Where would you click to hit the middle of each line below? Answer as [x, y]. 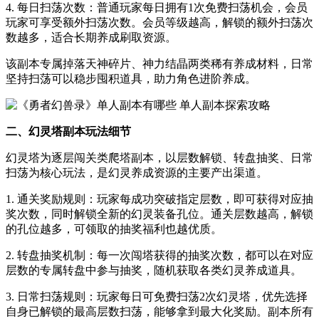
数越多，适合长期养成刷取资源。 [91, 38]
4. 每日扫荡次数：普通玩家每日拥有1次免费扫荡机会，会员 [157, 8]
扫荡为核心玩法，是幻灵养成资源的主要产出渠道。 [137, 173]
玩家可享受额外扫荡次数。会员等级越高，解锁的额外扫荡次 [159, 23]
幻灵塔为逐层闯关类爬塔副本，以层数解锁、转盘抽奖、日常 [159, 158]
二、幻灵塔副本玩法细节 [68, 132]
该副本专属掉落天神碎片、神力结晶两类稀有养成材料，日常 [159, 64]
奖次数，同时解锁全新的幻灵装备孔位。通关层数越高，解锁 [159, 214]
